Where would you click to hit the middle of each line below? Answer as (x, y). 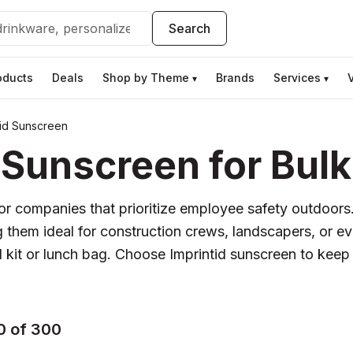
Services (297, 78)
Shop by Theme (146, 78)
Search (190, 28)
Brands (235, 78)
